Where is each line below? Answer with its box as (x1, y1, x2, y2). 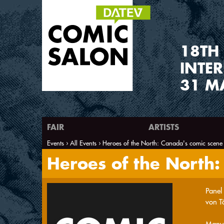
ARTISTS (148, 121, 179, 132)
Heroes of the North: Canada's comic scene (102, 138, 222, 147)
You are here (42, 147, 123, 163)
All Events (70, 138, 96, 147)
